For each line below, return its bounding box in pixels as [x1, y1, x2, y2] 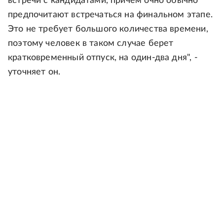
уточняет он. [8, 68, 61, 77]
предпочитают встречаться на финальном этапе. [8, 10, 213, 20]
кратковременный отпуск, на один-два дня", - [8, 53, 198, 63]
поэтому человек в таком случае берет [8, 39, 174, 48]
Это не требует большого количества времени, [8, 25, 208, 34]
